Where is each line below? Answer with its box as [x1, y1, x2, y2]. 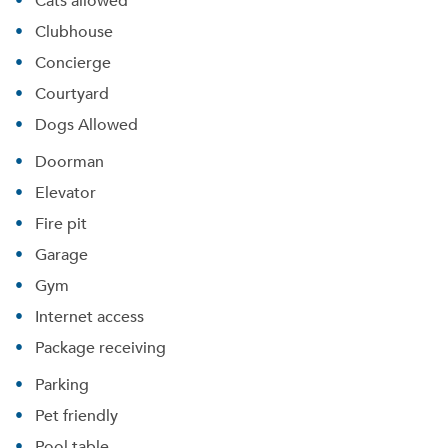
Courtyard [35, 80, 109, 106]
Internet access [35, 303, 144, 329]
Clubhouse [35, 18, 113, 44]
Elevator [35, 179, 96, 205]
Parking [35, 371, 89, 397]
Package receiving [35, 334, 166, 360]
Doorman [35, 148, 104, 174]
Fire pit [35, 210, 87, 236]
